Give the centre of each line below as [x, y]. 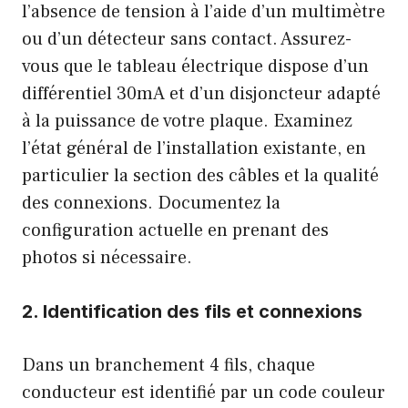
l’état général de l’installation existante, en [194, 148]
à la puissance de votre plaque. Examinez [187, 121]
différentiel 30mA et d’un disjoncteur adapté [201, 93]
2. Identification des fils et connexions [192, 311]
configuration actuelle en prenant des [175, 230]
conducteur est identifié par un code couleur [204, 392]
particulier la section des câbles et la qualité [200, 175]
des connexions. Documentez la [151, 203]
